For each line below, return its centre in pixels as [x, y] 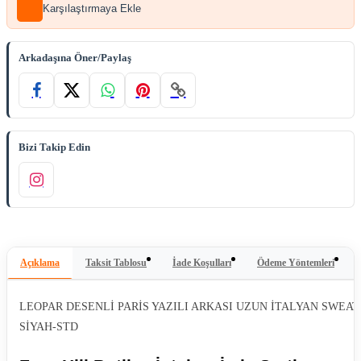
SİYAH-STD [49, 326]
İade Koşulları [202, 262]
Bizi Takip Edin [54, 147]
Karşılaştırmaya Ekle [92, 9]
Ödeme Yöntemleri [296, 262]
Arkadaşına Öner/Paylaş [75, 57]
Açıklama [40, 262]
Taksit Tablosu [116, 262]
